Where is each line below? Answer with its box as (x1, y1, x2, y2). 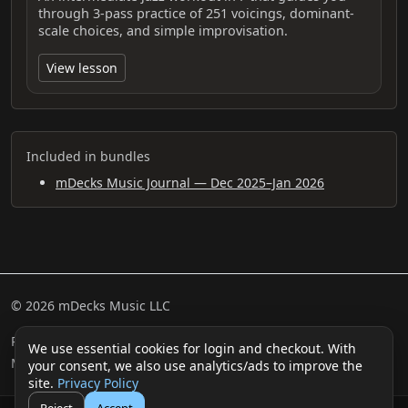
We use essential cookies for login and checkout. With (28, 340, 356, 357)
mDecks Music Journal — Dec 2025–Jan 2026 (56, 174, 324, 192)
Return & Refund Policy (11, 332, 152, 351)
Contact (123, 354, 169, 372)
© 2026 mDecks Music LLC (11, 297, 170, 315)
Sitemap (312, 332, 362, 351)
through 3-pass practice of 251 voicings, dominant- (38, 5, 354, 23)
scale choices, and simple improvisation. (38, 22, 288, 40)
